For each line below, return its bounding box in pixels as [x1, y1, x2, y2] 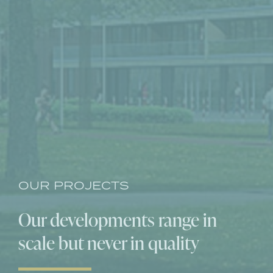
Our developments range [18, 206, 203, 232]
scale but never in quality [18, 229, 199, 255]
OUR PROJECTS [18, 177, 129, 193]
